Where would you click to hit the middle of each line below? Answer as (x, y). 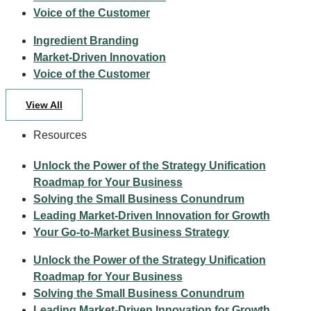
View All (44, 105)
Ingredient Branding (86, 41)
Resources (60, 135)
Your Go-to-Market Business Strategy (131, 233)
